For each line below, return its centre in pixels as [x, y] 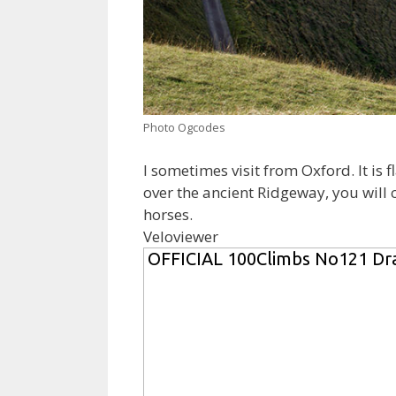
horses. [168, 214]
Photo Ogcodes [184, 128]
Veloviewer [181, 236]
